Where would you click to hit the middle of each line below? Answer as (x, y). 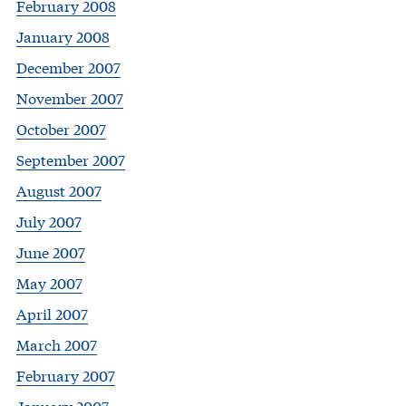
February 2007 (66, 375)
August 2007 (59, 190)
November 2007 (70, 98)
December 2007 (68, 67)
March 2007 (57, 344)
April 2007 (52, 314)
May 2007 (49, 283)
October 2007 (61, 129)
